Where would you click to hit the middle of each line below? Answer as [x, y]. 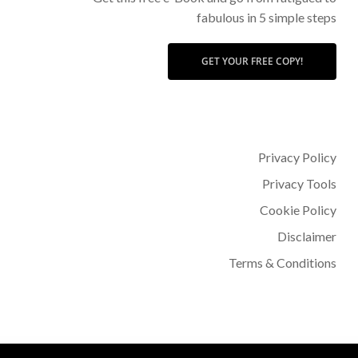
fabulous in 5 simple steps [267, 17]
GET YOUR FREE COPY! [253, 61]
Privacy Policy [298, 157]
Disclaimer [307, 236]
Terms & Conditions [283, 263]
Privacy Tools [300, 183]
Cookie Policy [298, 210]
